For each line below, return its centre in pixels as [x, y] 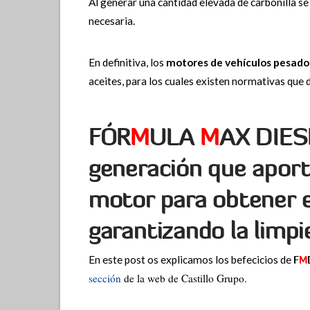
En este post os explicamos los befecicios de [191, 260]
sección [104, 279]
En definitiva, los [127, 63]
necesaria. [111, 20]
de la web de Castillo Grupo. [184, 279]
